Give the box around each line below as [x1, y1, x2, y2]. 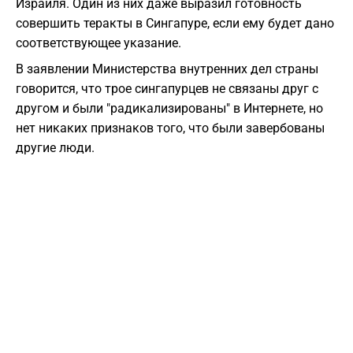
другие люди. [16, 140, 95, 156]
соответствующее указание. [16, 35, 181, 51]
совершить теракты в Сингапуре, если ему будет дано [16, 16, 334, 32]
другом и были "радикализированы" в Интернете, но [16, 101, 323, 117]
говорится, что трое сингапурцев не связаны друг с [16, 81, 318, 97]
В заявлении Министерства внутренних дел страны [16, 61, 318, 77]
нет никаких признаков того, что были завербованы [16, 121, 325, 136]
